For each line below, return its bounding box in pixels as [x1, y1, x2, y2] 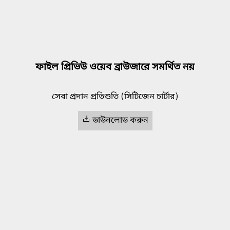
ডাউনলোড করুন [92, 115, 148, 127]
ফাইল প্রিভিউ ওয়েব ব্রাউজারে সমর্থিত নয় [35, 61, 195, 74]
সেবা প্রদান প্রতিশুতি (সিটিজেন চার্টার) [51, 91, 179, 103]
